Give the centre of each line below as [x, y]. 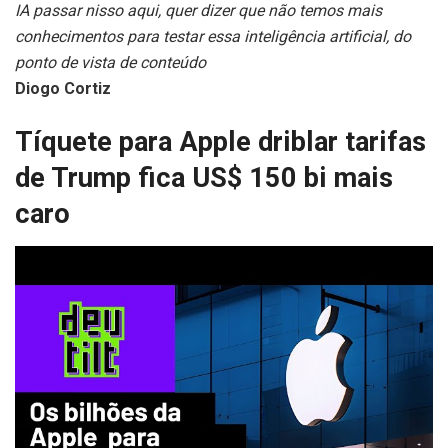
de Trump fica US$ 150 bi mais [204, 178]
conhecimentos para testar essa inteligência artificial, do [213, 36]
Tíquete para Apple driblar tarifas [220, 142]
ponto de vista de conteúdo [110, 62]
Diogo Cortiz [63, 88]
